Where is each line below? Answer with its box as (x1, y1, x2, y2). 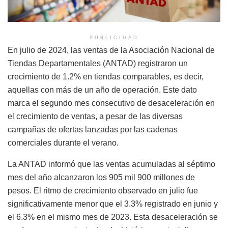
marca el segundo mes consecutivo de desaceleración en (8, 98, 215, 107)
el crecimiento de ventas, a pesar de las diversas (8, 111, 183, 121)
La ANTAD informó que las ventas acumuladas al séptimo (8, 159, 215, 168)
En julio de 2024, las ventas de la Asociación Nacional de (8, 45, 215, 54)
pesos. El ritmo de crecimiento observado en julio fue (8, 186, 198, 195)
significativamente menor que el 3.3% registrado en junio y (8, 199, 218, 208)
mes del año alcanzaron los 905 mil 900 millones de (8, 173, 195, 182)
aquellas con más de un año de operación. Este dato (8, 85, 197, 94)
